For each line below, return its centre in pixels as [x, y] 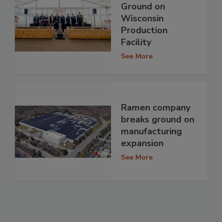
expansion [142, 143]
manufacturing [151, 131]
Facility [136, 42]
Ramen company [156, 107]
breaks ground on [158, 119]
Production [144, 30]
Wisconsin [142, 18]
